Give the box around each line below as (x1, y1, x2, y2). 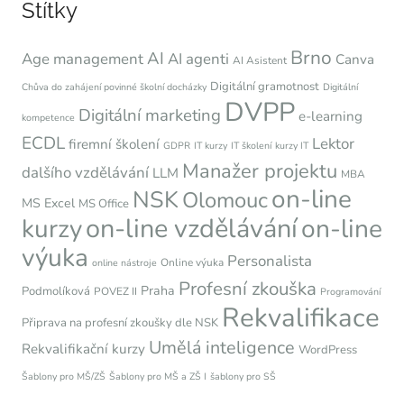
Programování (320, 285, 381, 299)
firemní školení (69, 135, 160, 154)
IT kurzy (194, 139, 227, 153)
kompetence (22, 111, 75, 125)
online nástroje (92, 256, 157, 271)
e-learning (298, 107, 363, 126)
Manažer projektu (182, 158, 337, 186)
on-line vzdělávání (86, 211, 298, 247)
